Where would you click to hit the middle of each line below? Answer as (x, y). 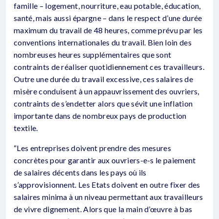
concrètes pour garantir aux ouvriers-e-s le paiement (105, 160)
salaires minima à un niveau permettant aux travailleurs (109, 197)
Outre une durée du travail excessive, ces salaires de (103, 79)
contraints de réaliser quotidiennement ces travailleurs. (109, 67)
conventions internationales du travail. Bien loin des (103, 42)
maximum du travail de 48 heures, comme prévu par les (108, 30)
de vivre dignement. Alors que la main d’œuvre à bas (103, 209)
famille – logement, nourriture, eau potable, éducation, (107, 6)
